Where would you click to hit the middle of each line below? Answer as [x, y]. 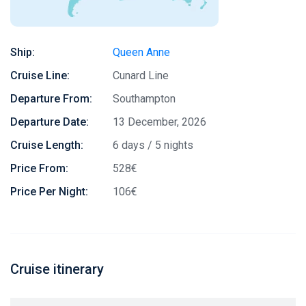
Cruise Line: [40, 75]
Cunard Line [141, 75]
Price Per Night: [49, 192]
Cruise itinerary [57, 269]
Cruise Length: [47, 145]
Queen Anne [141, 52]
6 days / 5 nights [153, 145]
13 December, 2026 [159, 122]
